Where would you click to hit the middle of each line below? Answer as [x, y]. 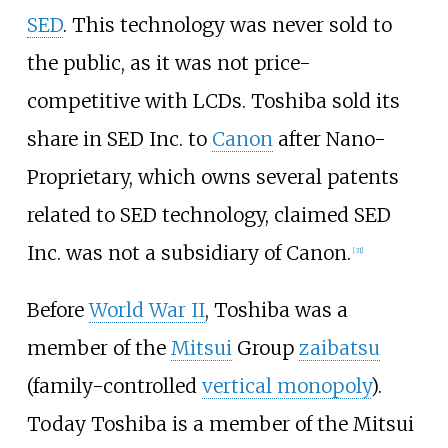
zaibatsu [339, 348]
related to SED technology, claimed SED [208, 214]
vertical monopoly [286, 386]
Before [57, 310]
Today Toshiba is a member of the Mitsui [220, 424]
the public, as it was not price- [168, 62]
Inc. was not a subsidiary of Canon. [188, 252]
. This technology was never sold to [227, 24]
